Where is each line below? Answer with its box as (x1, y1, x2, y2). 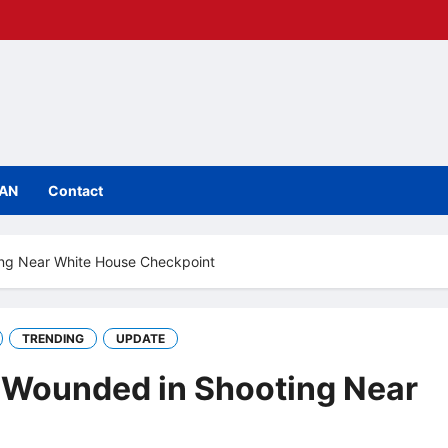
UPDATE (116, 330, 165, 346)
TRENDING (22, 330, 84, 346)
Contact (48, 181, 103, 199)
